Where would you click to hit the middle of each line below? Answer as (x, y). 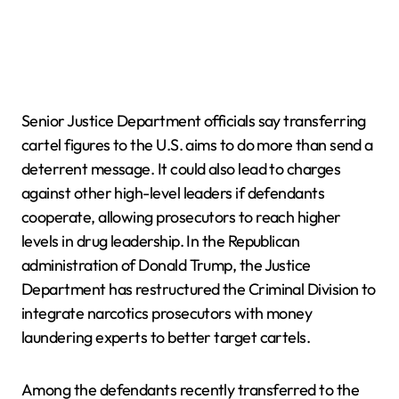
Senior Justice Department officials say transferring (194, 121)
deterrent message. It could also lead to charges (181, 169)
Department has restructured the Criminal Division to (199, 289)
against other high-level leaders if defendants (173, 193)
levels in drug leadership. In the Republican (161, 241)
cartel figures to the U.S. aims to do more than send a (197, 145)
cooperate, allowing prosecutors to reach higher (181, 217)
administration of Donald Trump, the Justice (166, 265)
